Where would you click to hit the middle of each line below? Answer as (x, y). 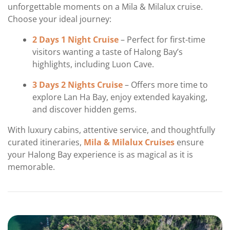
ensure (189, 142)
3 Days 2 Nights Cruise (78, 85)
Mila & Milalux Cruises (129, 142)
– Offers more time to (165, 85)
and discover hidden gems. (84, 110)
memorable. (31, 167)
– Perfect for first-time (162, 40)
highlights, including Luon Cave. (93, 64)
